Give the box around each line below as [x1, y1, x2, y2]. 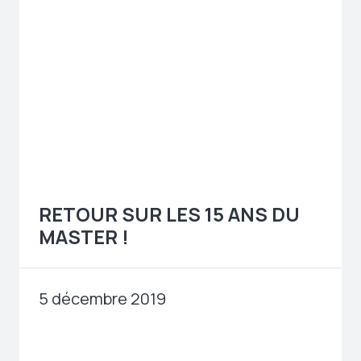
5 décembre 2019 [39, 288, 166, 310]
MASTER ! [39, 224, 129, 251]
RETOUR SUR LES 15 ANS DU [39, 201, 300, 228]
